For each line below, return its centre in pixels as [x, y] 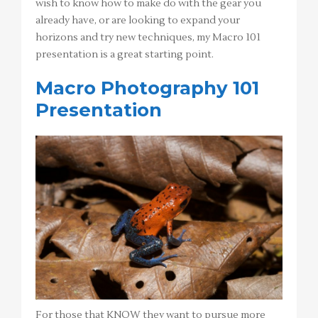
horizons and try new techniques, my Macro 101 [148, 37]
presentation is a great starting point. [125, 54]
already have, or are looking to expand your [138, 20]
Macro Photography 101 [147, 88]
